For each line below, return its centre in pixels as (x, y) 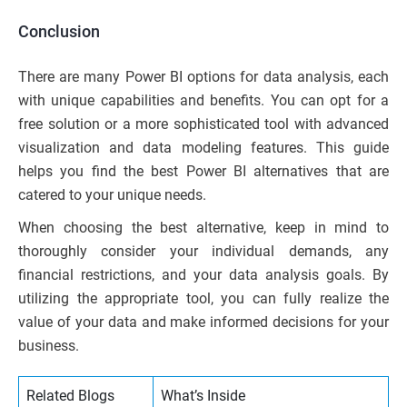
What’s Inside (203, 396)
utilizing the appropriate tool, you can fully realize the (203, 299)
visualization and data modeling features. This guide (203, 148)
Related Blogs (70, 396)
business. (49, 346)
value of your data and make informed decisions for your (203, 323)
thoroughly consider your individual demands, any (203, 252)
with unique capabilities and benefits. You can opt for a (203, 101)
